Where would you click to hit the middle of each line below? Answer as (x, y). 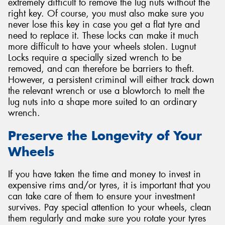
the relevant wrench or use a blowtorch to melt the (106, 91)
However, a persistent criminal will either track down (111, 80)
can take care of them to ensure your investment (101, 196)
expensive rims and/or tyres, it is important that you (109, 185)
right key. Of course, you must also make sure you (106, 14)
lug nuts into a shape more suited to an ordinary (102, 102)
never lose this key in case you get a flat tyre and (104, 25)
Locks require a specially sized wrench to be (95, 58)
